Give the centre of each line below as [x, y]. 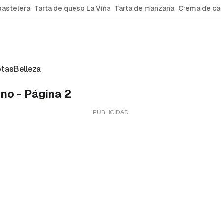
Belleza [27, 69]
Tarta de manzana [144, 8]
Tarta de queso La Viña [72, 8]
